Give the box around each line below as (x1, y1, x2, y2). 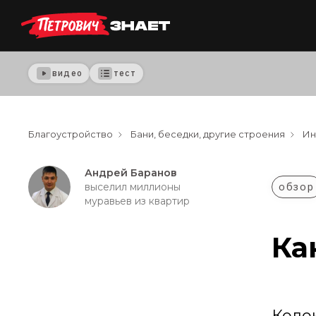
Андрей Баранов (85, 166, 177, 179)
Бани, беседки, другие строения (130, 128, 285, 140)
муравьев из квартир (85, 195, 190, 207)
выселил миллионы (85, 181, 181, 193)
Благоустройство (28, 128, 113, 140)
